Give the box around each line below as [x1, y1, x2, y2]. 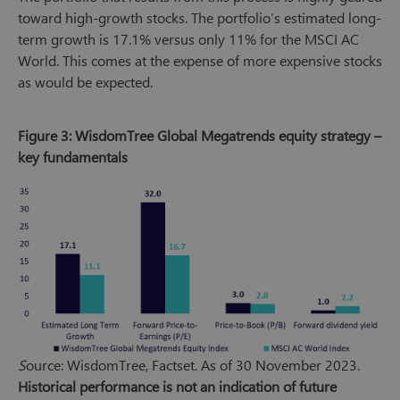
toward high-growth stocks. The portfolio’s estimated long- [18, 7, 381, 27]
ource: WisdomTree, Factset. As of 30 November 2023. [26, 354, 360, 374]
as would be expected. [18, 71, 153, 91]
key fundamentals [18, 146, 128, 166]
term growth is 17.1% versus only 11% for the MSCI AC [18, 29, 359, 48]
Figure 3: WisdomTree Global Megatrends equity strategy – [18, 125, 381, 145]
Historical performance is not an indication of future [18, 376, 337, 396]
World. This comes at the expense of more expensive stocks [18, 50, 382, 70]
